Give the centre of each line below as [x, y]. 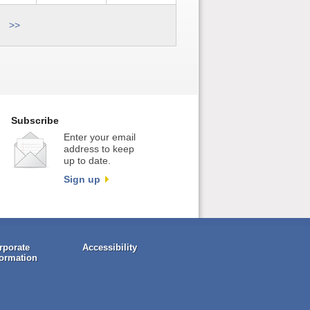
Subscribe [35, 121]
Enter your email [99, 137]
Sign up [82, 180]
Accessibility [109, 248]
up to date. [87, 161]
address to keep [99, 149]
